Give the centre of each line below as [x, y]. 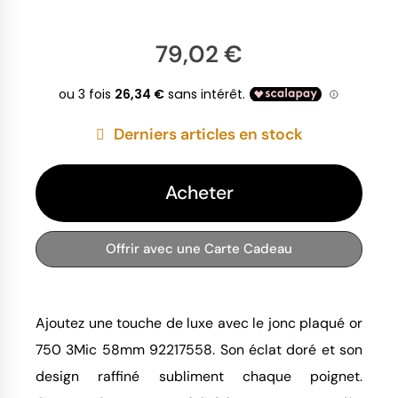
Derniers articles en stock [208, 135]
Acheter [199, 192]
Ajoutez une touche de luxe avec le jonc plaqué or [199, 323]
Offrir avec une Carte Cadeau [199, 248]
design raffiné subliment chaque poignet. [199, 377]
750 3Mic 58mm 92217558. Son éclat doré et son [199, 350]
